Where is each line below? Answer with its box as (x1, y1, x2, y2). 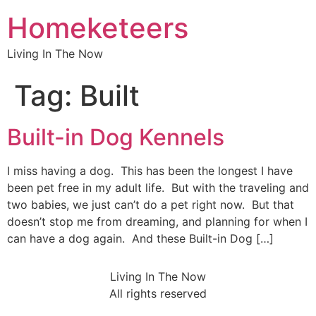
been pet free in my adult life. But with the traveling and (7, 181, 309, 195)
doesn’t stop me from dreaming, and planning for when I (7, 214, 308, 229)
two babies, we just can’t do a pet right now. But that (7, 197, 294, 212)
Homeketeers (7, 11, 188, 45)
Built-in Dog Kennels (7, 123, 224, 151)
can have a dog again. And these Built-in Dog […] (7, 231, 274, 245)
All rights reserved (109, 286, 207, 301)
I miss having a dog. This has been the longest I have (7, 164, 293, 178)
